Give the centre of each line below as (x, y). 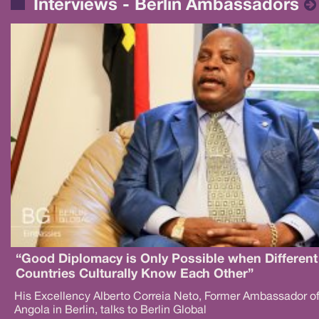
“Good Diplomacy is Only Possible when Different (167, 259)
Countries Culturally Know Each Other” (135, 274)
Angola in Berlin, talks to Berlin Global (110, 310)
